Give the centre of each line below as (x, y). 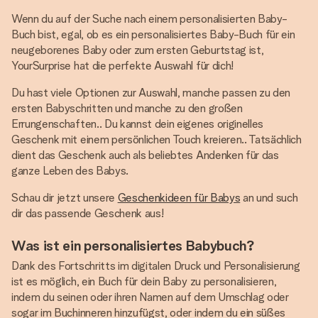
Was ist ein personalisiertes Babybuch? (133, 246)
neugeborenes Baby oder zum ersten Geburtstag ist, (138, 50)
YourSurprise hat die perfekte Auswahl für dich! (122, 66)
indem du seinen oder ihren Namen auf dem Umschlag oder (150, 297)
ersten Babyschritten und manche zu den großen (127, 108)
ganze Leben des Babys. (70, 171)
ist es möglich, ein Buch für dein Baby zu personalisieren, (144, 281)
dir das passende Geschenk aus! (88, 213)
